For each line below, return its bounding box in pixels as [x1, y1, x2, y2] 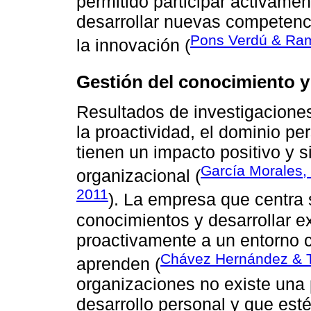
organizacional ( [76, 166, 201, 186]
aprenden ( [76, 253, 160, 274]
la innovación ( [76, 35, 190, 56]
